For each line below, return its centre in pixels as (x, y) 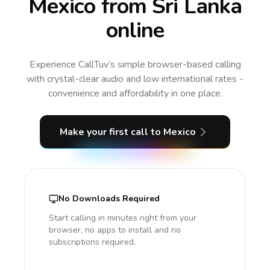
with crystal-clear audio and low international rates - (135, 79)
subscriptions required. (92, 242)
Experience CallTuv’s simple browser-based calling (135, 64)
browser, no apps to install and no (115, 230)
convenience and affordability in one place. (135, 93)
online (135, 30)
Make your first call (105, 132)
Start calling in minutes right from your (123, 218)
